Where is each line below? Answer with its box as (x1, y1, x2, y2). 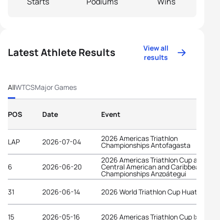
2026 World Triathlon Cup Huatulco (101, 187, 211, 196)
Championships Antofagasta (101, 140, 191, 150)
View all (143, 43, 169, 53)
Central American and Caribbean (101, 162, 203, 171)
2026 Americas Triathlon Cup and (101, 155, 205, 165)
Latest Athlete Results (8, 46, 115, 59)
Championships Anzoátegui (101, 168, 186, 178)
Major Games (35, 82, 77, 92)
